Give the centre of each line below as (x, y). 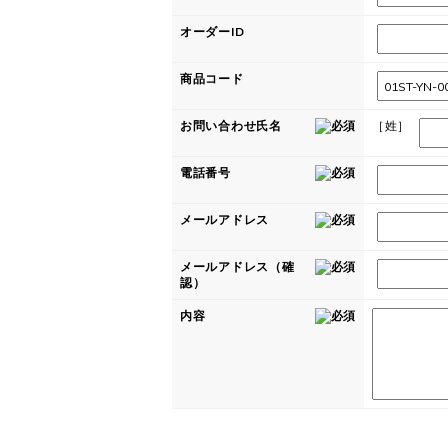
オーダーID (212, 31)
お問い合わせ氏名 (231, 125)
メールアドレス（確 (237, 266)
